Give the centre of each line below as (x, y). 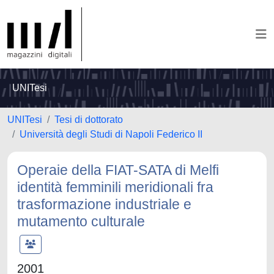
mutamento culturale (81, 221)
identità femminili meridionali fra (115, 187)
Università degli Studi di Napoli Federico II (111, 134)
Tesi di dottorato (89, 120)
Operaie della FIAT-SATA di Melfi (118, 170)
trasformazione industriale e (104, 204)
